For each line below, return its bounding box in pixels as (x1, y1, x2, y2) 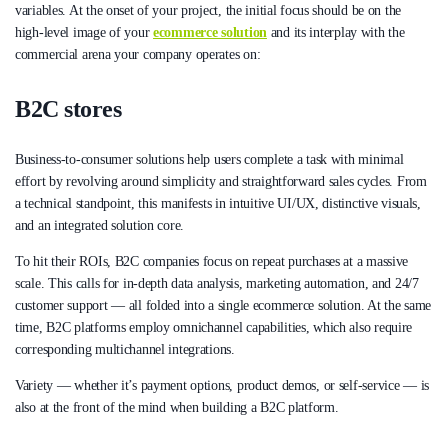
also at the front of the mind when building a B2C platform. (15, 400, 339, 416)
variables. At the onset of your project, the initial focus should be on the (15, 2, 402, 18)
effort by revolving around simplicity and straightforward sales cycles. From (15, 174, 427, 190)
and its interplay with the (266, 24, 405, 40)
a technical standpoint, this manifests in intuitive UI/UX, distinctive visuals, (15, 196, 421, 212)
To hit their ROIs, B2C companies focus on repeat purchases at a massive (15, 254, 409, 270)
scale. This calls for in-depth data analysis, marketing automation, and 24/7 (15, 276, 419, 292)
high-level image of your (15, 24, 154, 40)
